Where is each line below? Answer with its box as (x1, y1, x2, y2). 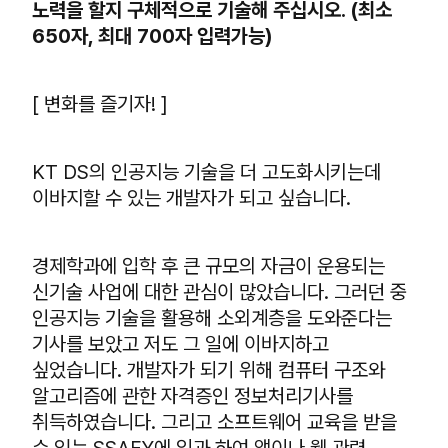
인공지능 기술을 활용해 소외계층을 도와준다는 (32, 306, 392, 330)
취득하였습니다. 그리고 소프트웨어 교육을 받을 (32, 410, 397, 434)
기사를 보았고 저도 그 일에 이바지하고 (32, 332, 329, 356)
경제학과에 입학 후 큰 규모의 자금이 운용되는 (32, 254, 385, 278)
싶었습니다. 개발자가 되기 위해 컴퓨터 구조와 (32, 358, 385, 382)
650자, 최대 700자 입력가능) (32, 24, 273, 48)
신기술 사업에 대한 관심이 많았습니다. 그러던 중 (32, 280, 407, 304)
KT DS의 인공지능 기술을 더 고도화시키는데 (32, 160, 381, 184)
